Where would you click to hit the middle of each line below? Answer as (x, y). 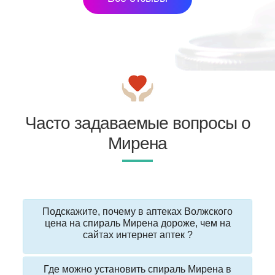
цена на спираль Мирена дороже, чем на (137, 223)
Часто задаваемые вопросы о (137, 123)
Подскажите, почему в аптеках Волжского (137, 212)
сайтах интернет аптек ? (137, 235)
